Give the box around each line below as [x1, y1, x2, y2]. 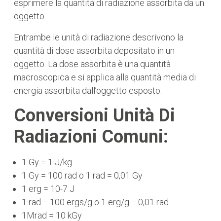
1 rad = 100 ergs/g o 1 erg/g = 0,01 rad [22, 197, 169, 207]
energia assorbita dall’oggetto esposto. [14, 85, 162, 96]
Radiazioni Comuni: [14, 126, 168, 147]
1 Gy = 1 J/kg [22, 157, 72, 167]
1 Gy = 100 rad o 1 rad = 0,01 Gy [22, 170, 143, 181]
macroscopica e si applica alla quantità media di [14, 72, 196, 82]
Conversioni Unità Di [14, 105, 175, 126]
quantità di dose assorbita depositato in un [14, 45, 175, 56]
